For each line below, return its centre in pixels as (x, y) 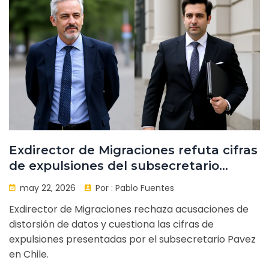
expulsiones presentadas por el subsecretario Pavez (132, 240)
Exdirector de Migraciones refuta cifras (133, 150)
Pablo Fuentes (145, 188)
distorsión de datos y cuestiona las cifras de (111, 225)
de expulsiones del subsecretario (114, 166)
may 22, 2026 (47, 188)
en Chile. (29, 255)
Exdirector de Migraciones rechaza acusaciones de (129, 210)
